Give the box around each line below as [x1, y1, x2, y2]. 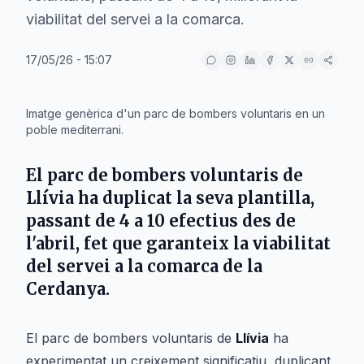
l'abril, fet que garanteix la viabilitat [26, 233, 331, 253]
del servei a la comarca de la [26, 256, 262, 276]
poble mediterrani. [26, 123, 123, 136]
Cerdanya [26, 279, 106, 299]
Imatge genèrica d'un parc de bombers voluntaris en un [26, 106, 325, 120]
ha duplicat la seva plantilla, [74, 188, 314, 208]
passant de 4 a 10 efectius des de [26, 210, 296, 231]
